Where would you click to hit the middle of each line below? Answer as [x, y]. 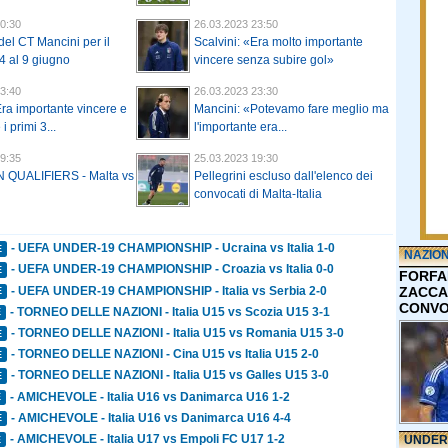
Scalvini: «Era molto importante [278, 42]
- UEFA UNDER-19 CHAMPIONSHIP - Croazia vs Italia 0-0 [173, 269]
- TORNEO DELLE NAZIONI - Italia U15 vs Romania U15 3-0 [178, 333]
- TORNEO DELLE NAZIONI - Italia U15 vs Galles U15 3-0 [170, 375]
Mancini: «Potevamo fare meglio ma [291, 109]
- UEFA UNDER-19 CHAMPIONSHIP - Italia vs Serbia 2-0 [169, 290]
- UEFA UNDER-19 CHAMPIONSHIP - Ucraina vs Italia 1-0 [173, 248]
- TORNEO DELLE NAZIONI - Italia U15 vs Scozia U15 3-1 [170, 311]
